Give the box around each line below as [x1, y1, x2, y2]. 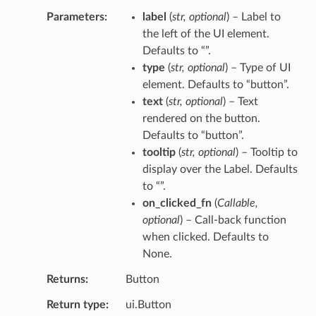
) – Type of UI [224, 61, 291, 73]
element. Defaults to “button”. [142, 78, 289, 90]
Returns [46, 273, 85, 285]
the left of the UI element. [142, 28, 269, 39]
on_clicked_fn [142, 197, 212, 209]
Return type [46, 298, 106, 310]
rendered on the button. [142, 112, 260, 124]
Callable [217, 197, 255, 209]
